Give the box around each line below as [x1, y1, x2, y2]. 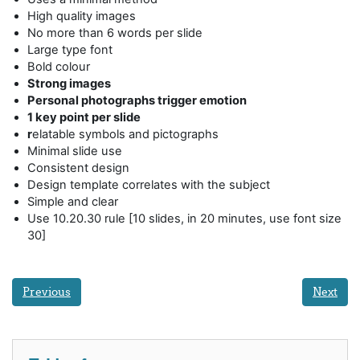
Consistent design [27, 160, 130, 175]
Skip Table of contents [11, 338, 135, 354]
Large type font [27, 42, 113, 57]
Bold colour [27, 59, 91, 74]
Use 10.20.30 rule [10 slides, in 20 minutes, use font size [27, 211, 342, 226]
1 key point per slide [27, 109, 141, 125]
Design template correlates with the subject [27, 177, 271, 192]
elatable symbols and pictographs [32, 126, 219, 141]
